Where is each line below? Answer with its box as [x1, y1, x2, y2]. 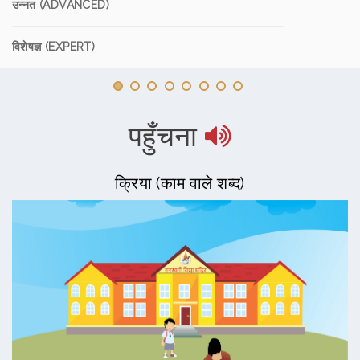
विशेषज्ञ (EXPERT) [12, 40, 96, 53]
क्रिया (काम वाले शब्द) [115, 174, 245, 193]
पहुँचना [128, 120, 198, 153]
